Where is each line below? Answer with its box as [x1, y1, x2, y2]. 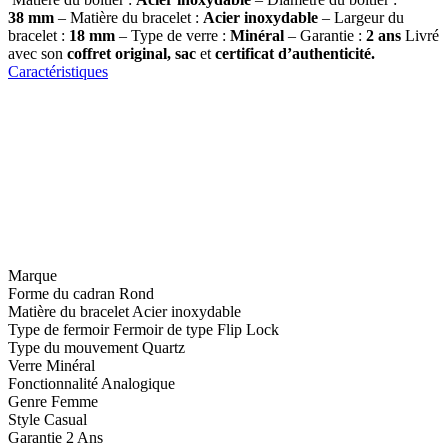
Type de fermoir [8, 320, 109, 338]
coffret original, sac [67, 44, 196, 62]
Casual [44, 410, 87, 428]
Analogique [101, 374, 175, 392]
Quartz [142, 338, 185, 356]
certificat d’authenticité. [215, 44, 375, 62]
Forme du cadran [8, 284, 115, 302]
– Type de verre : [115, 26, 230, 44]
